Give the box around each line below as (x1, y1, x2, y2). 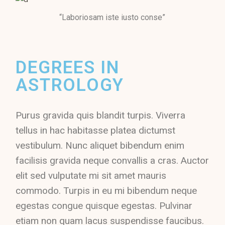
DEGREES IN (16, 57, 120, 78)
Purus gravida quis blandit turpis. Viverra (16, 109, 186, 121)
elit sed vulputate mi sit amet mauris (16, 170, 167, 181)
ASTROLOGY (16, 75, 125, 95)
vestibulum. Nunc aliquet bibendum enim (16, 140, 185, 151)
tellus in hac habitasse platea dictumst (16, 125, 176, 136)
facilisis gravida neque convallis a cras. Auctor (16, 155, 209, 166)
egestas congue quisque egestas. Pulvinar (16, 200, 193, 211)
